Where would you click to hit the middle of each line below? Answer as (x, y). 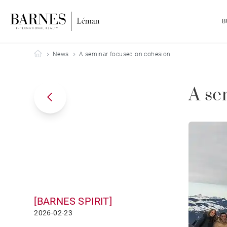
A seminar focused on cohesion (125, 54)
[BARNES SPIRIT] (73, 201)
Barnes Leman (62, 54)
